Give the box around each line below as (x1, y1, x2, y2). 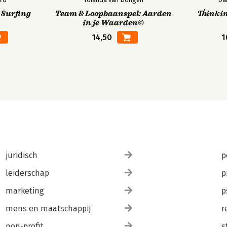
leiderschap (5, 168, 49, 178)
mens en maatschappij (5, 204, 91, 213)
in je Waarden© (83, 18, 144, 27)
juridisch (5, 150, 37, 160)
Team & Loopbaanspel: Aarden (55, 9, 172, 18)
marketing (5, 186, 44, 196)
